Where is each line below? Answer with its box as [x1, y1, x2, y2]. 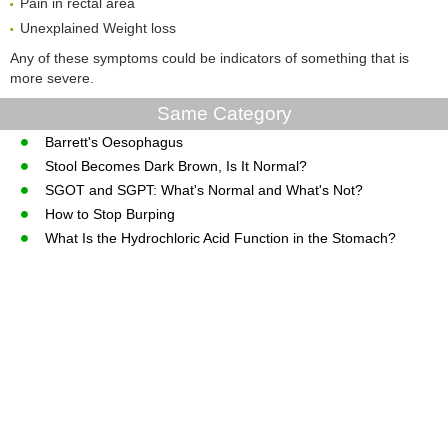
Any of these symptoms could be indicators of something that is [10, 49, 409, 66]
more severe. [10, 69, 94, 86]
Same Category [156, 102, 292, 124]
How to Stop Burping [44, 205, 175, 222]
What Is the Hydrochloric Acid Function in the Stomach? [44, 229, 396, 246]
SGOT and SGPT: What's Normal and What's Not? [44, 181, 363, 198]
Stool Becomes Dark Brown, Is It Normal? [44, 157, 307, 174]
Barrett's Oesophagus [44, 133, 183, 150]
